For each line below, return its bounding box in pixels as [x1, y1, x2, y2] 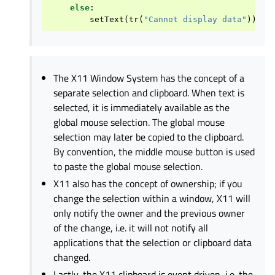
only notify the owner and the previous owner [53, 205, 246, 220]
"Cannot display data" [144, 14, 247, 24]
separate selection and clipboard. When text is [53, 85, 245, 100]
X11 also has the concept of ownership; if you [53, 176, 243, 191]
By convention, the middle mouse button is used [53, 144, 255, 159]
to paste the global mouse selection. [53, 158, 203, 174]
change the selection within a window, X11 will [53, 190, 251, 206]
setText [90, 14, 124, 24]
